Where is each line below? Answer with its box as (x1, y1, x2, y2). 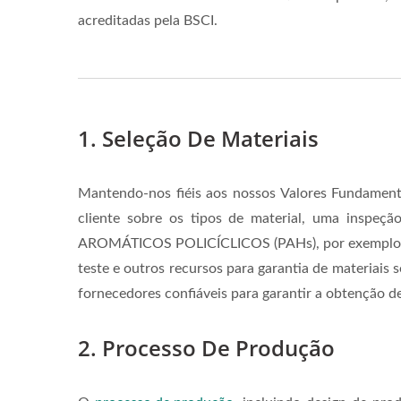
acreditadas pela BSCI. (78, 13, 218, 28)
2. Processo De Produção (78, 333, 335, 363)
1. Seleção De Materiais (78, 124, 319, 153)
